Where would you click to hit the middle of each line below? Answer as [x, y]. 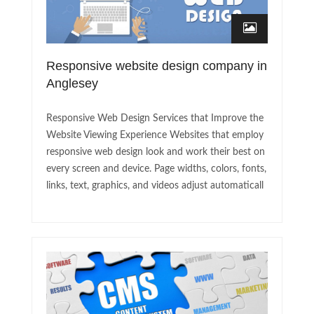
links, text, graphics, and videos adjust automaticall [155, 186]
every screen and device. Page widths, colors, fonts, [156, 169]
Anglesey [72, 84]
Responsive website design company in [157, 66]
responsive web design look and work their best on [156, 152]
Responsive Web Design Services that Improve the [155, 119]
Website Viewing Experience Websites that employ [155, 136]
